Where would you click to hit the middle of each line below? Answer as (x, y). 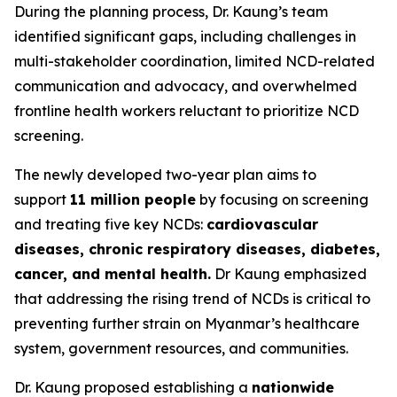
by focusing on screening (282, 199)
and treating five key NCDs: (110, 224)
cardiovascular (262, 224)
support (42, 199)
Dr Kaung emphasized (289, 274)
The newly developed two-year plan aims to (165, 175)
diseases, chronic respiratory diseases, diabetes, (197, 249)
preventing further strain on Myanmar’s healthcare (187, 323)
